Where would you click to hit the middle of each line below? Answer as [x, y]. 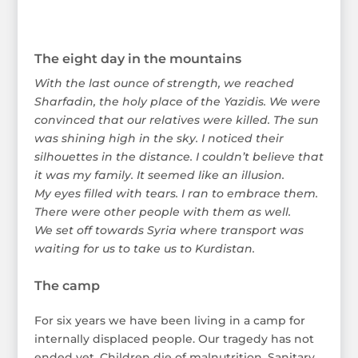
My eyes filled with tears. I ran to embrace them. [176, 193]
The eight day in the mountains [137, 58]
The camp [67, 285]
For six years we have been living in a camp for [169, 320]
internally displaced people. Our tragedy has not [174, 338]
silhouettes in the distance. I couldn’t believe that [179, 156]
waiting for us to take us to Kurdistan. [144, 248]
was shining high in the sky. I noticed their [159, 138]
